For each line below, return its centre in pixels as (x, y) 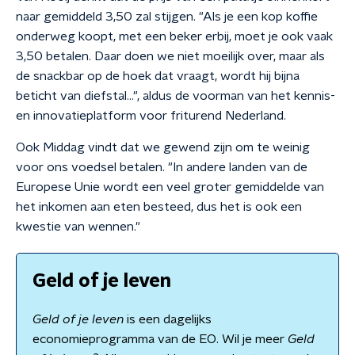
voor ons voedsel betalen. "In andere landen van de (162, 167)
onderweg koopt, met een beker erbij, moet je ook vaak (174, 36)
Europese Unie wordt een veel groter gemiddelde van (170, 187)
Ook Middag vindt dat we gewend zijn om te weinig (163, 147)
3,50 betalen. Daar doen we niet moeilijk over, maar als (170, 56)
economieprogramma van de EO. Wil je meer (158, 339)
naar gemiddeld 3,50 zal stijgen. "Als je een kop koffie (167, 17)
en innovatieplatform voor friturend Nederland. (151, 116)
